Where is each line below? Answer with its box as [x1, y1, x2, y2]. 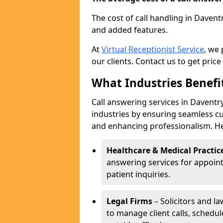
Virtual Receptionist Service [102, 44, 204, 55]
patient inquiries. [107, 169, 170, 180]
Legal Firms [107, 196, 152, 207]
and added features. [92, 24, 168, 35]
